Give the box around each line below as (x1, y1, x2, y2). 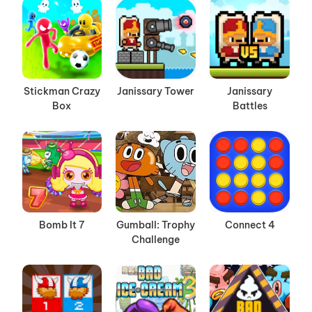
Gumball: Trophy (116, 219, 196, 232)
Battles (232, 100, 267, 113)
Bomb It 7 (39, 219, 85, 232)
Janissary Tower (117, 85, 195, 98)
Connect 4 (224, 219, 275, 232)
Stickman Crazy (23, 85, 100, 98)
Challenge (132, 233, 180, 247)
